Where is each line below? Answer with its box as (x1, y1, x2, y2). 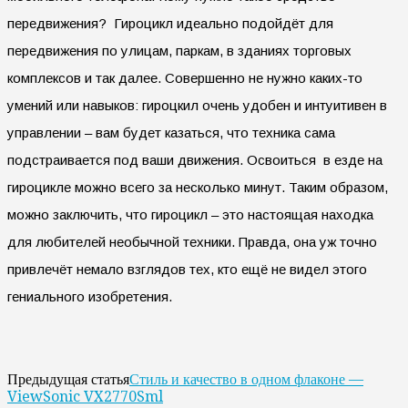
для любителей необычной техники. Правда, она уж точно (7, 233, 377, 250)
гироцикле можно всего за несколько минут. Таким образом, (7, 178, 388, 195)
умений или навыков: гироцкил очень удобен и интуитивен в (7, 97, 387, 113)
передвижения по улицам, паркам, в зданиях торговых (7, 42, 352, 58)
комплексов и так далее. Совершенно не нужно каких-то (7, 69, 362, 86)
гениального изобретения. (7, 288, 172, 304)
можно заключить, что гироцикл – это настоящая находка (7, 206, 373, 222)
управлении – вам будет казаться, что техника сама (7, 124, 335, 140)
